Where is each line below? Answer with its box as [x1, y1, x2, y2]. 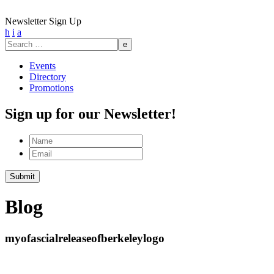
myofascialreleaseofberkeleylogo [5, 231, 165, 245]
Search [4, 37, 31, 48]
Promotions [29, 83, 73, 93]
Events [29, 61, 56, 71]
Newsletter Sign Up [5, 16, 81, 26]
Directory [29, 72, 66, 82]
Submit [10, 171, 35, 181]
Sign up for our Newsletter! [5, 105, 176, 122]
